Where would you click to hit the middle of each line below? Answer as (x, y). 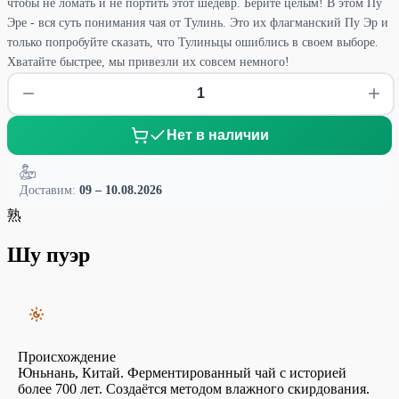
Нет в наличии (217, 134)
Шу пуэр (49, 254)
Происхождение (67, 356)
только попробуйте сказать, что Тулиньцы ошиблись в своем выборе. (193, 42)
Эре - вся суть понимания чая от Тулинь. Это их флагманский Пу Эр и (198, 22)
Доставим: (49, 190)
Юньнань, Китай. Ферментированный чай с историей (182, 372)
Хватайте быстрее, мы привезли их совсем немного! (148, 61)
